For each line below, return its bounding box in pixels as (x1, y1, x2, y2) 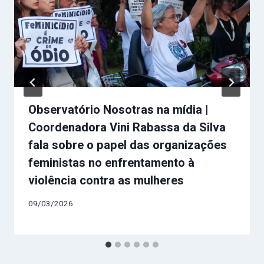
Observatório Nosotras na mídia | (28, 101, 209, 119)
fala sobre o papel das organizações (28, 137, 227, 154)
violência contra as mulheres (28, 172, 184, 190)
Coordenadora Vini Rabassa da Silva (28, 119, 226, 137)
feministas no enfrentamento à (28, 154, 194, 172)
